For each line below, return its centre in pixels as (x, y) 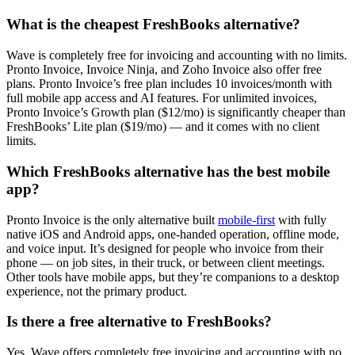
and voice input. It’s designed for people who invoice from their (165, 248)
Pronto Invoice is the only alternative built (112, 219)
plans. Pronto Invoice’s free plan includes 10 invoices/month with (169, 84)
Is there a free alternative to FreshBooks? (139, 322)
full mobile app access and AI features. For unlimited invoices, (162, 98)
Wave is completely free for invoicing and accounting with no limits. (177, 55)
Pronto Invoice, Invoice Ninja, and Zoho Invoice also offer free (164, 70)
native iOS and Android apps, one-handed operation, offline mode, (173, 234)
